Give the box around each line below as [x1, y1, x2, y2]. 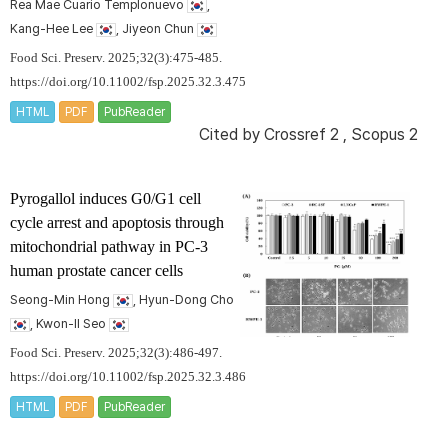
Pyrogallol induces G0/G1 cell [10, 190, 201, 208]
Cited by [199, 125, 264, 145]
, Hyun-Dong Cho [133, 292, 234, 308]
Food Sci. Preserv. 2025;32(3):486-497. [10, 346, 222, 361]
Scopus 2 [351, 125, 418, 145]
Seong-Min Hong [10, 292, 113, 308]
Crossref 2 [264, 125, 339, 145]
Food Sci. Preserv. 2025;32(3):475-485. [10, 51, 222, 66]
